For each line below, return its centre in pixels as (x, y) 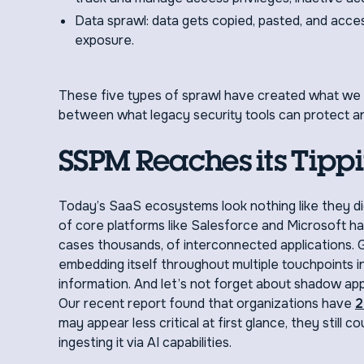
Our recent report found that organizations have (207, 303)
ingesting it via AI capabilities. (145, 342)
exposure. (104, 40)
